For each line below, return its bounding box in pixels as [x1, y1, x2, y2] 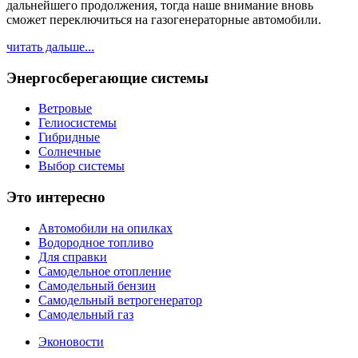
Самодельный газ [38, 307, 133, 321]
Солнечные [38, 145, 101, 159]
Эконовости [38, 334, 104, 348]
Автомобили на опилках [38, 221, 173, 235]
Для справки [38, 249, 107, 264]
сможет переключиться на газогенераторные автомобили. [6, 12, 321, 26]
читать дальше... [6, 39, 94, 54]
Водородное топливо [38, 235, 153, 249]
